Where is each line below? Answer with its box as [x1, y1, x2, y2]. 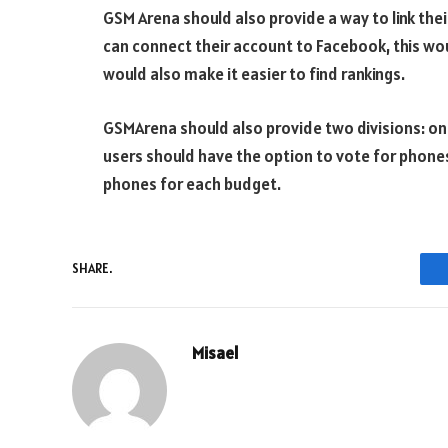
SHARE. [72, 260, 112, 278]
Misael [192, 341, 239, 364]
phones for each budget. [103, 172, 281, 195]
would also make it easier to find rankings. [103, 63, 405, 86]
